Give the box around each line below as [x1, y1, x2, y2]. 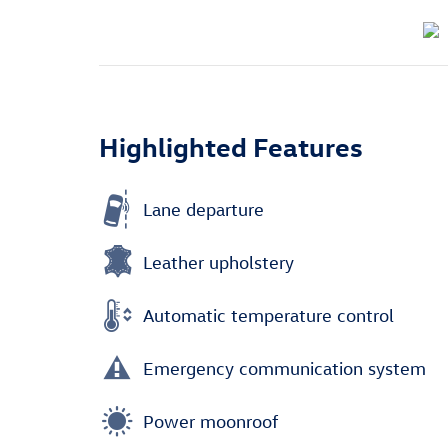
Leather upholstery [143, 251, 294, 273]
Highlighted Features [99, 129, 363, 163]
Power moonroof [143, 410, 279, 432]
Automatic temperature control [143, 304, 394, 326]
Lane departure [143, 198, 264, 220]
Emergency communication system [143, 357, 426, 379]
